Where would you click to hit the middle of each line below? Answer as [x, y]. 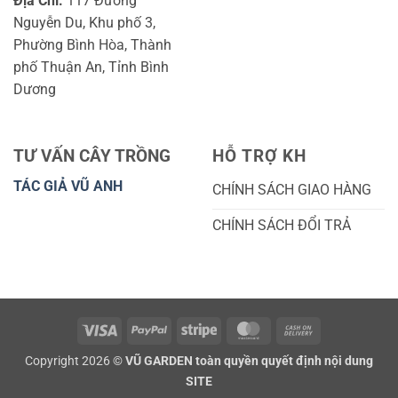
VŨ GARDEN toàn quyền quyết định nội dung [249, 362]
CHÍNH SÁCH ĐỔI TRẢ [282, 226]
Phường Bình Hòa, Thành [92, 44]
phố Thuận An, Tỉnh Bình [91, 67]
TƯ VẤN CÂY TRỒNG [92, 155]
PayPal [186, 329]
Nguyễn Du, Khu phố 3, [84, 22]
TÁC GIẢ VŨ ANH [70, 187]
